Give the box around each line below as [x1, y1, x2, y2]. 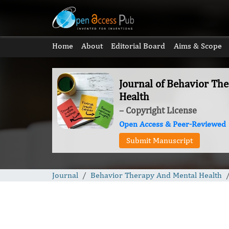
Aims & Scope [173, 41, 222, 51]
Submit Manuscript [126, 135, 193, 145]
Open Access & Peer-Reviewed [119, 119, 226, 129]
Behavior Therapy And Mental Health [90, 170, 222, 180]
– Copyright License [119, 105, 197, 116]
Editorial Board [111, 41, 166, 51]
